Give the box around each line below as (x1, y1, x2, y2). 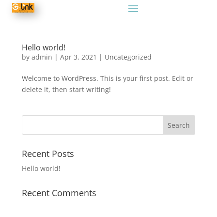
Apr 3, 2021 (60, 52, 97, 62)
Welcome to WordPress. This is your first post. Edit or (21, 74, 193, 83)
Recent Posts (21, 148, 74, 159)
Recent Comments (21, 187, 96, 199)
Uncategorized (104, 52, 152, 62)
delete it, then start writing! (21, 85, 111, 94)
